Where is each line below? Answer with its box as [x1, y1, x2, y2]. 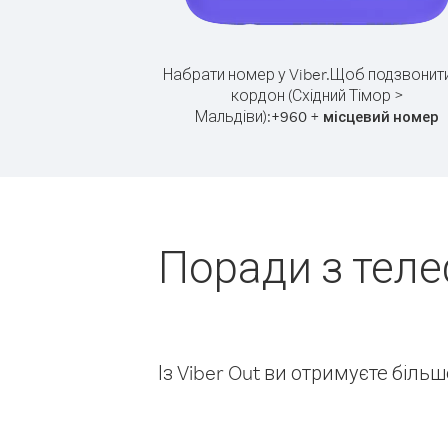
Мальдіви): [195, 106, 271, 126]
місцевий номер [323, 107, 439, 126]
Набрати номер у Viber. [162, 64, 330, 84]
